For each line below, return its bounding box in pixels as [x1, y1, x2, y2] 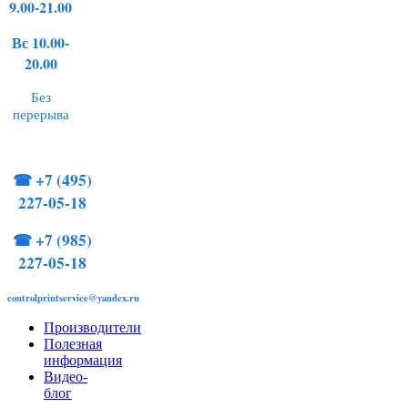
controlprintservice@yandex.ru [7, 290, 139, 305]
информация [44, 352, 122, 368]
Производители [44, 319, 141, 335]
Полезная [44, 335, 102, 352]
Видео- [44, 368, 87, 384]
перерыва [12, 105, 69, 123]
